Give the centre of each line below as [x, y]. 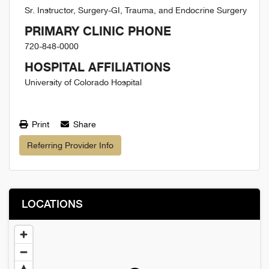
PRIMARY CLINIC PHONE [98, 31]
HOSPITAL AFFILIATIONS [98, 67]
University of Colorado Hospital [83, 83]
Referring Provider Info [70, 146]
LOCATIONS [52, 204]
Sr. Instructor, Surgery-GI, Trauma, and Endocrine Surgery [136, 11]
